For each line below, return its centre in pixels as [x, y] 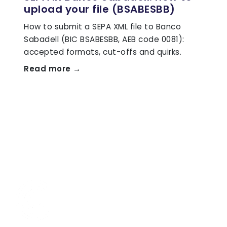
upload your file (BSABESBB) [100, 9]
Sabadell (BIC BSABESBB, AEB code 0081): [104, 39]
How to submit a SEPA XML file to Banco [102, 26]
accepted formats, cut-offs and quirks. [103, 52]
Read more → [52, 68]
